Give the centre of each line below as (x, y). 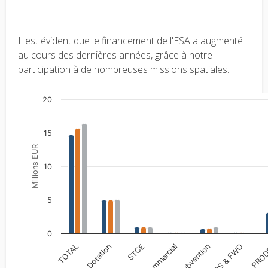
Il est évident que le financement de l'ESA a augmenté (130, 41)
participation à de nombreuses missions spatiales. (124, 69)
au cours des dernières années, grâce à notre (115, 55)
